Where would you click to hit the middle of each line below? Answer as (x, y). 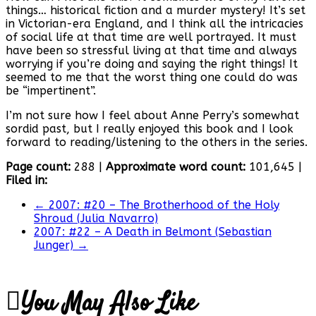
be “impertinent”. (51, 91)
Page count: (38, 167)
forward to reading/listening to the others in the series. (157, 142)
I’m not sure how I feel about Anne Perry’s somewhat (152, 116)
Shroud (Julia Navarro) (96, 219)
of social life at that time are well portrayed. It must (151, 37)
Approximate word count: (176, 167)
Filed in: (26, 181)
